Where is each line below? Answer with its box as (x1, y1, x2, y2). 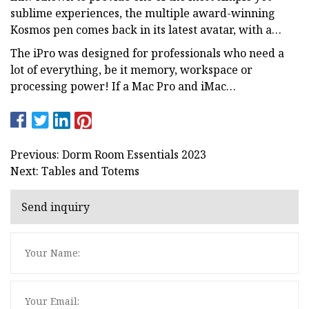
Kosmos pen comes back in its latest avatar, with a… (10, 21, 281, 37)
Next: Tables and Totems (10, 163, 139, 179)
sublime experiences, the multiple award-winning (10, 5, 275, 21)
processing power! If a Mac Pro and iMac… (10, 78, 236, 94)
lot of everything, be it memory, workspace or (10, 61, 252, 77)
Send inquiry (21, 199, 90, 215)
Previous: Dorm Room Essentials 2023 (10, 146, 206, 162)
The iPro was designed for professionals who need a (10, 45, 284, 61)
